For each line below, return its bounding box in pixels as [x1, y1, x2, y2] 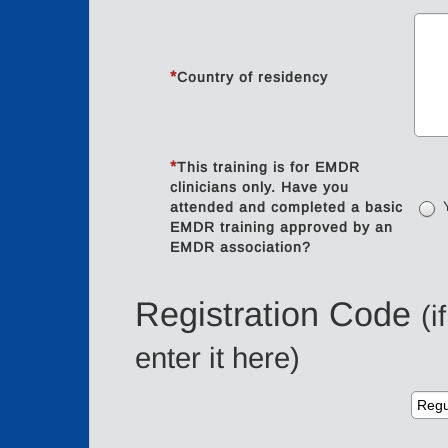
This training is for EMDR [176, 159, 360, 175]
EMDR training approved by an [169, 219, 393, 235]
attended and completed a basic [169, 199, 403, 215]
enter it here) [135, 341, 300, 374]
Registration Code [135, 295, 421, 333]
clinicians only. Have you [169, 179, 349, 195]
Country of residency [176, 69, 328, 85]
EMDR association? [169, 239, 311, 255]
